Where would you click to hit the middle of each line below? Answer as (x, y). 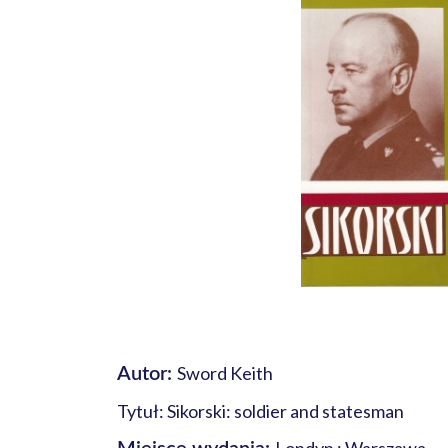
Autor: (147, 374)
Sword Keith (225, 373)
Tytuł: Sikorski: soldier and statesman (260, 411)
